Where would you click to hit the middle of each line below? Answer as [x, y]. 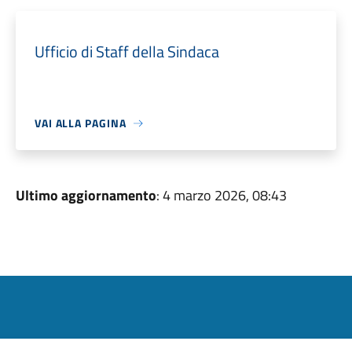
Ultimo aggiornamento [86, 195]
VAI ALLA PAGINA [80, 123]
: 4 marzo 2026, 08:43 [221, 195]
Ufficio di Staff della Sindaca [126, 51]
